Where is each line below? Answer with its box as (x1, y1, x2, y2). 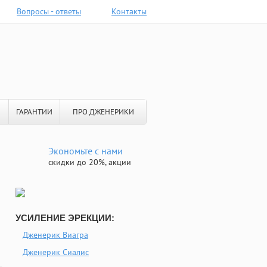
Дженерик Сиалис (23, 247, 89, 257)
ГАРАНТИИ (16, 107, 52, 117)
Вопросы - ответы (17, 6, 81, 17)
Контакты (111, 6, 147, 17)
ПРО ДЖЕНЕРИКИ (72, 107, 134, 117)
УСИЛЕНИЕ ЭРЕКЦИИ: (15, 213, 114, 223)
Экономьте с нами (48, 145, 123, 157)
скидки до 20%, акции (48, 157, 131, 167)
